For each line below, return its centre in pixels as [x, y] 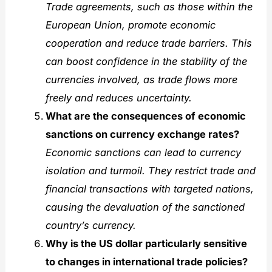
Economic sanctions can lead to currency [143, 153]
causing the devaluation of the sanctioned [145, 207]
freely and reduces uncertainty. [118, 98]
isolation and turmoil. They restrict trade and [150, 171]
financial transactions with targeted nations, [149, 189]
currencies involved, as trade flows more [141, 80]
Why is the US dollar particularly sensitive [146, 244]
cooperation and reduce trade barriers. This [148, 43]
